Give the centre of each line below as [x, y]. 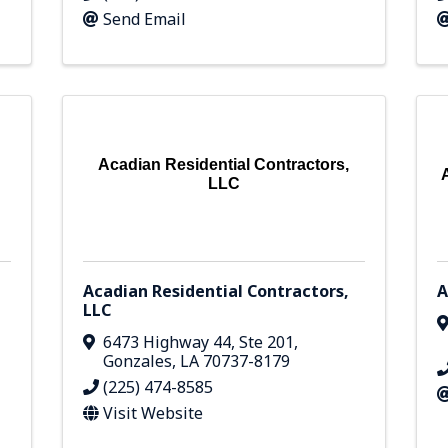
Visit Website [153, 412]
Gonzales [138, 360]
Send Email [145, 18]
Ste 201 [267, 341]
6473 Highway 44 [167, 341]
